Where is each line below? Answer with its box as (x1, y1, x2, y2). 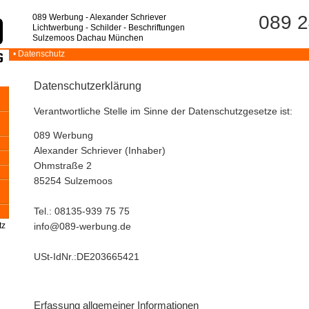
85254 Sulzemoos (34, 176, 112, 187)
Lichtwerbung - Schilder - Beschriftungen (32, 23, 185, 32)
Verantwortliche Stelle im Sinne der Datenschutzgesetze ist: (34, 106, 292, 117)
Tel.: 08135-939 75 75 (34, 206, 130, 217)
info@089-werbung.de (34, 221, 131, 232)
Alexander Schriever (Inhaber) (34, 146, 166, 157)
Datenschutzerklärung (34, 80, 141, 92)
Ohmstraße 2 (34, 161, 92, 172)
